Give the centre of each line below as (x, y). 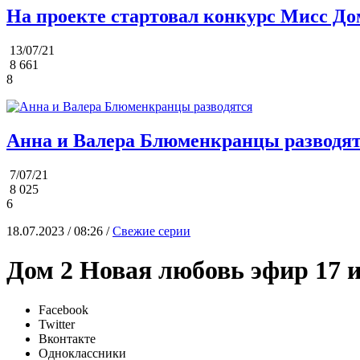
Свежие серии (151, 231)
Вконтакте (67, 338)
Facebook (63, 309)
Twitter (57, 324)
